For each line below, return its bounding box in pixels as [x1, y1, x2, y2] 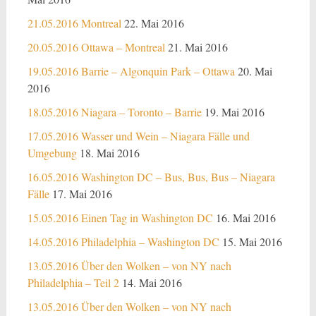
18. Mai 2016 [79, 145, 140, 160]
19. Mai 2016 [204, 104, 265, 119]
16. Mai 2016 [215, 210, 276, 225]
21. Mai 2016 [167, 39, 228, 54]
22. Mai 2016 [123, 16, 184, 30]
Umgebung [27, 145, 77, 160]
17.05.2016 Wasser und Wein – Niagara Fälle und [27, 128, 250, 143]
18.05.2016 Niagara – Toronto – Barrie [27, 104, 202, 119]
